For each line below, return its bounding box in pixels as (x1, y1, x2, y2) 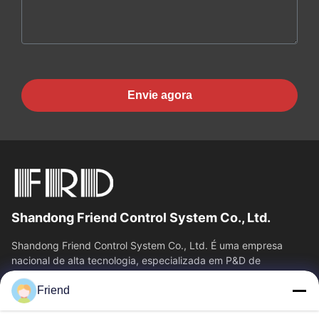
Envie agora (127, 88, 192, 101)
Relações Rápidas (11, 284, 121, 300)
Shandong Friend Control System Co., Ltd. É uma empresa (11, 239, 283, 251)
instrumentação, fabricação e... (11, 268, 156, 281)
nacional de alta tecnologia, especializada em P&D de (11, 253, 261, 266)
